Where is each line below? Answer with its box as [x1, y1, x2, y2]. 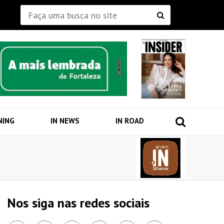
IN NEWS [50, 116, 79, 126]
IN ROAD [115, 116, 144, 126]
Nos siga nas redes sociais [7, 194, 149, 211]
